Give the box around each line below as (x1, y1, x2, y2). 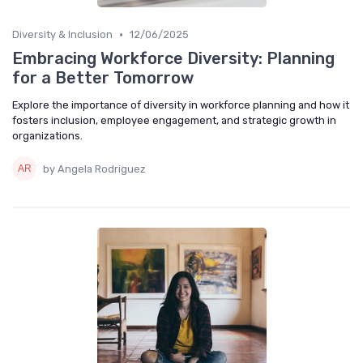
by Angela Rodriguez (43, 162, 146, 175)
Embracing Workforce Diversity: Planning (12, 49, 335, 69)
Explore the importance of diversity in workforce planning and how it (12, 99, 349, 112)
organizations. (12, 130, 83, 143)
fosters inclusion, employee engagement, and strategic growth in (12, 114, 336, 127)
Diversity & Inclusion (12, 28, 113, 41)
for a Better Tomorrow (12, 68, 194, 88)
